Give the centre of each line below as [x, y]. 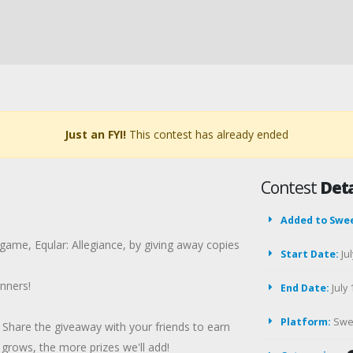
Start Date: [310, 254]
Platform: [306, 322]
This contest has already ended [207, 134]
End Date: [305, 288]
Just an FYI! [95, 134]
